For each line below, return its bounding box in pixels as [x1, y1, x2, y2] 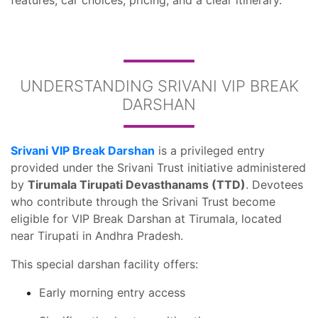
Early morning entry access [39, 285, 185, 300]
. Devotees [246, 177, 303, 192]
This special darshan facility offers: [11, 257, 198, 271]
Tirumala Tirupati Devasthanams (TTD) [28, 177, 246, 192]
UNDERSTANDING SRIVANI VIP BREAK [19, 77, 299, 95]
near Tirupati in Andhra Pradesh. [11, 229, 183, 243]
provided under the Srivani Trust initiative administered [11, 160, 306, 175]
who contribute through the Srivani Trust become [11, 194, 275, 209]
